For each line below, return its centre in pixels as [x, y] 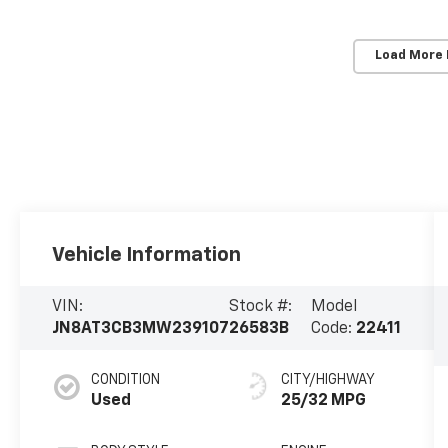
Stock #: [261, 307]
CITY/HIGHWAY [327, 380]
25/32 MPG [323, 401]
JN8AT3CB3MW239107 [141, 329]
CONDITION [126, 380]
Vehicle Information [147, 255]
